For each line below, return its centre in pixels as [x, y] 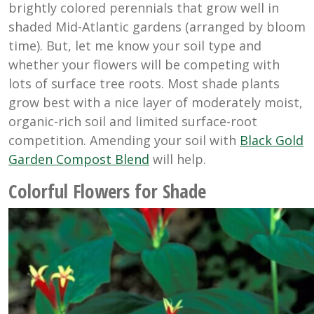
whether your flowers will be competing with [144, 65]
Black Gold [272, 141]
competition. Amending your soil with [124, 141]
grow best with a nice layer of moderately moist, [156, 103]
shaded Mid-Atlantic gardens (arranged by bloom [157, 27]
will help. [178, 159]
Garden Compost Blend [79, 159]
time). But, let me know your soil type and [135, 46]
